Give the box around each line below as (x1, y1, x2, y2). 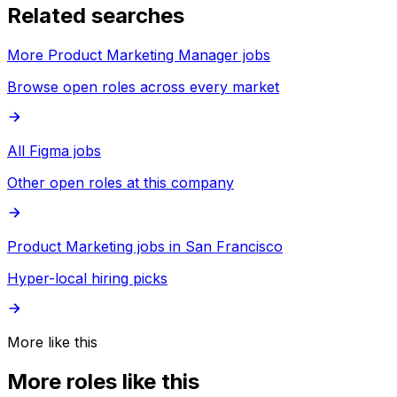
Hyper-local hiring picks (7, 269, 167, 288)
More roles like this (7, 369, 199, 395)
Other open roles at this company (7, 174, 234, 192)
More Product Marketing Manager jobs (7, 46, 270, 65)
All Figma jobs (7, 142, 101, 160)
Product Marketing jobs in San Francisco (7, 237, 283, 256)
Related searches (7, 3, 184, 29)
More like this (7, 333, 97, 352)
